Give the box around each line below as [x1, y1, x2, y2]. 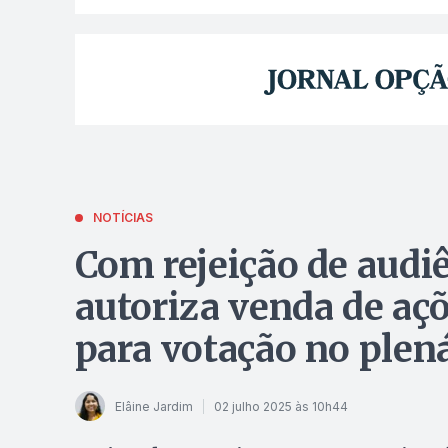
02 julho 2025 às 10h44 [213, 398, 348, 414]
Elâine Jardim [114, 398, 193, 414]
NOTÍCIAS [92, 210, 153, 226]
